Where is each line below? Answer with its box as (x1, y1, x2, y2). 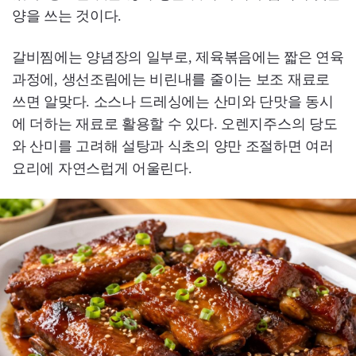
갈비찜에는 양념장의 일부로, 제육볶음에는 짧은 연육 (12, 48, 344, 65)
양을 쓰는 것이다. (12, 7, 122, 24)
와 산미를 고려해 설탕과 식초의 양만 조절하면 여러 (12, 137, 334, 154)
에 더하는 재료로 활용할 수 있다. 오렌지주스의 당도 (12, 115, 338, 132)
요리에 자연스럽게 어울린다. (12, 160, 192, 176)
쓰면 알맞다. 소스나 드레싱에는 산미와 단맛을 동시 (12, 93, 334, 110)
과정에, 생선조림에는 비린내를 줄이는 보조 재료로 (12, 71, 330, 87)
